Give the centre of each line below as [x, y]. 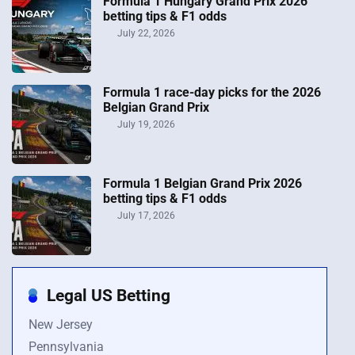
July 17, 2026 [145, 215]
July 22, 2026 [145, 33]
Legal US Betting [109, 295]
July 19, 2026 [145, 124]
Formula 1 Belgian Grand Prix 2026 [202, 183]
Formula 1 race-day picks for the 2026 [212, 92]
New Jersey [61, 324]
